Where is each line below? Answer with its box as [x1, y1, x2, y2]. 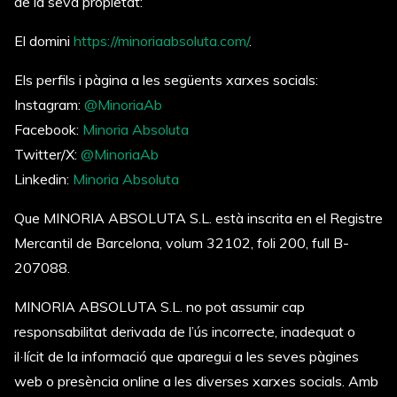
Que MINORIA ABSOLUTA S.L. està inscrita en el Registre [14, 209, 383, 227]
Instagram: [14, 96, 84, 113]
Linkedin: [14, 170, 73, 188]
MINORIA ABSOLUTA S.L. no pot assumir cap [14, 298, 305, 315]
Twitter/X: [14, 145, 81, 163]
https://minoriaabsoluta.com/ [74, 32, 249, 50]
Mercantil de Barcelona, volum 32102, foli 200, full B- [14, 234, 349, 252]
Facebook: [14, 121, 82, 138]
